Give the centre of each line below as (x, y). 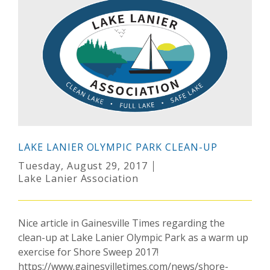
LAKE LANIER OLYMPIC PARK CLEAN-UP (118, 147)
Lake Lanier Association (79, 179)
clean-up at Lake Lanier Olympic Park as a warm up (133, 238)
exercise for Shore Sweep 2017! (88, 252)
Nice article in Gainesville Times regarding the (121, 223)
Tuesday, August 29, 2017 (83, 166)
